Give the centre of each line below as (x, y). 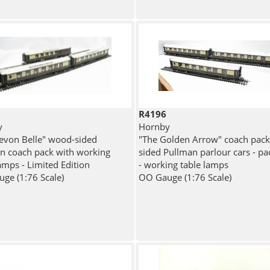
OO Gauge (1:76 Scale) (185, 177)
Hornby (154, 127)
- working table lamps (183, 165)
